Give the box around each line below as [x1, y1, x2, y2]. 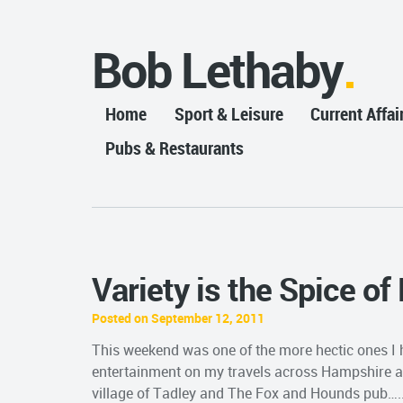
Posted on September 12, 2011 [92, 309, 264, 327]
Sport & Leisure [174, 102, 283, 127]
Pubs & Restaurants [105, 136, 245, 161]
